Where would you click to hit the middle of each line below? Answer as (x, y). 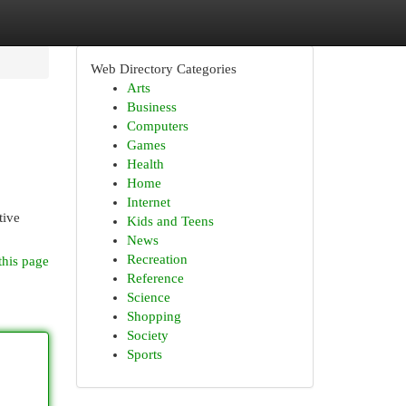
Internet (148, 202)
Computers (157, 126)
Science (148, 297)
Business (151, 107)
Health (145, 164)
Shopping (154, 316)
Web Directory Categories (163, 69)
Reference (155, 278)
